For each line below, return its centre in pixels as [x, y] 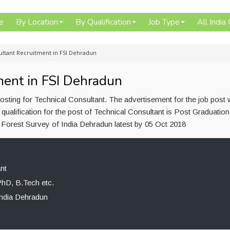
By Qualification [103, 22]
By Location [37, 22]
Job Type [164, 22]
